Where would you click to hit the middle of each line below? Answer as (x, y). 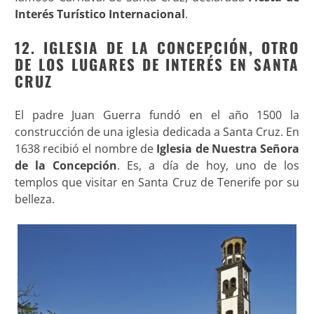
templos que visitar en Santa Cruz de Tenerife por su (157, 183)
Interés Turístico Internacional (100, 14)
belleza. (34, 199)
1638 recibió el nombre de (86, 149)
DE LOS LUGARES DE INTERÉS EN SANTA (157, 64)
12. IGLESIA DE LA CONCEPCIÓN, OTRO (157, 48)
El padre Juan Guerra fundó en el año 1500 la (157, 115)
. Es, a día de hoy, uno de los (209, 166)
